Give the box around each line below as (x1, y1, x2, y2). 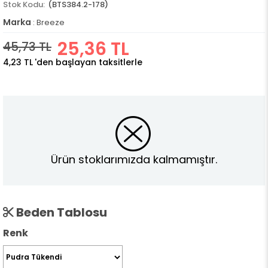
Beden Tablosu (14, 204, 107, 221)
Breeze (36, 17, 65, 28)
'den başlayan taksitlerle (35, 56, 142, 68)
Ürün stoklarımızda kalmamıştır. (51, 151, 217, 167)
